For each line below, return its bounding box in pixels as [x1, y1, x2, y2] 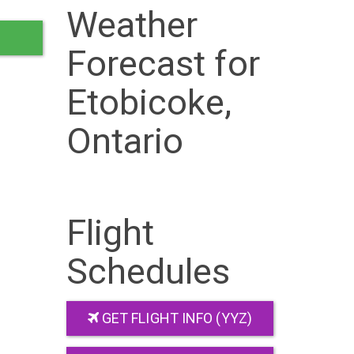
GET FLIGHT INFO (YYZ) [98, 309, 252, 326]
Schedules [66, 250, 231, 292]
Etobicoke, [66, 81, 232, 123]
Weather [66, 3, 198, 46]
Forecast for [66, 42, 260, 85]
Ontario [66, 119, 184, 162]
